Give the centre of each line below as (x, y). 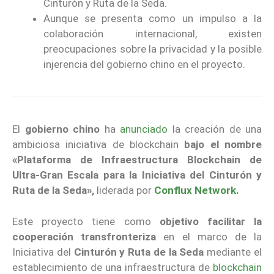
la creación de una (215, 129)
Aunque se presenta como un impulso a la (153, 19)
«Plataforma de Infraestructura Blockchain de (137, 160)
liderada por (124, 191)
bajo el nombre (223, 145)
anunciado (144, 129)
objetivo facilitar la (211, 221)
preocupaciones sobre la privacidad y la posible (153, 49)
